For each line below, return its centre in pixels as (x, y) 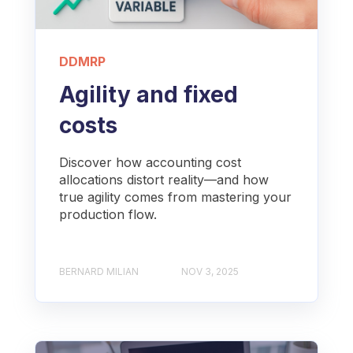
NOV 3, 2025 (210, 272)
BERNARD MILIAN (99, 272)
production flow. (108, 214)
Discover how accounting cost (150, 162)
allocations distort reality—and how (164, 179)
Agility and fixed (149, 94)
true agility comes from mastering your (175, 197)
